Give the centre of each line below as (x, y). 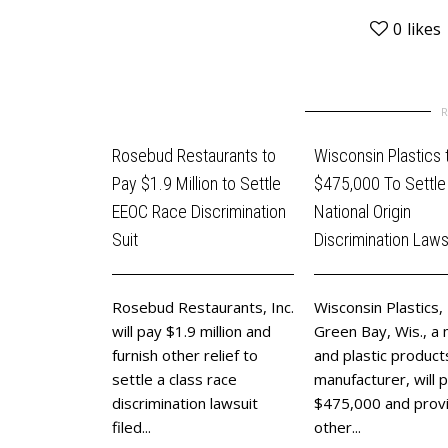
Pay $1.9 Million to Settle (196, 183)
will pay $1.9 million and (191, 330)
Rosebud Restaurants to (194, 155)
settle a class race (174, 378)
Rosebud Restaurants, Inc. (203, 306)
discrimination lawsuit (185, 402)
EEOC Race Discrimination (199, 211)
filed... (131, 426)
